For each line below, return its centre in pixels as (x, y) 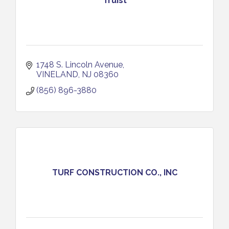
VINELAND (57, 74)
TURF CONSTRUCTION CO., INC (114, 172)
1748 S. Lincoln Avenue (79, 65)
